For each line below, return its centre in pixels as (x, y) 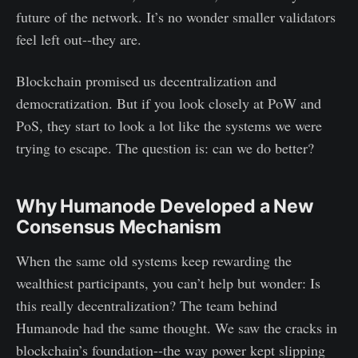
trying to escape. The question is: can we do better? (165, 148)
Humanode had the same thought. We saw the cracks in (177, 328)
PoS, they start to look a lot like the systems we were (169, 126)
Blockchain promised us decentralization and (146, 81)
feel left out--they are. (79, 40)
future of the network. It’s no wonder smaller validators (176, 17)
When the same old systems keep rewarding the (154, 261)
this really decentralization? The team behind (147, 306)
